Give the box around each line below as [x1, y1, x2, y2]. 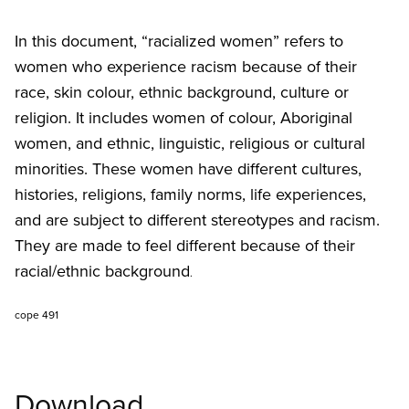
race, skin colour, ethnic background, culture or [15, 80, 349, 104]
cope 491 [15, 307, 58, 323]
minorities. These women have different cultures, [15, 157, 362, 181]
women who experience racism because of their [15, 55, 357, 79]
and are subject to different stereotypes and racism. [15, 208, 380, 232]
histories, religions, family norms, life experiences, [15, 183, 366, 206]
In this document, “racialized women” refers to [15, 29, 343, 53]
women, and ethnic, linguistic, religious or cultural [15, 131, 365, 155]
